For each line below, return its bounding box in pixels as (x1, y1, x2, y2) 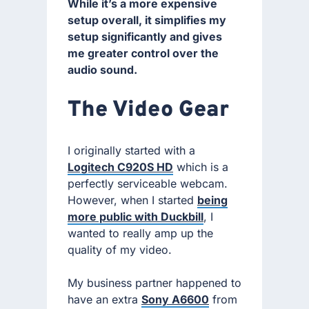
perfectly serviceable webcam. (68, 177, 228, 191)
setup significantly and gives (68, 30, 222, 44)
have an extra (68, 292, 141, 307)
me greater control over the (68, 46, 219, 61)
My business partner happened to (68, 276, 241, 290)
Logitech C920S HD (68, 160, 173, 175)
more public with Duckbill (68, 210, 203, 224)
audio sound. (68, 63, 137, 77)
